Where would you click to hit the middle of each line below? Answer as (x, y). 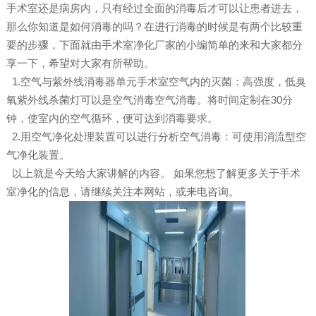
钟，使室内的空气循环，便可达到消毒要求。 (112, 119)
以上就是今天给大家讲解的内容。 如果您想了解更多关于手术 (153, 174)
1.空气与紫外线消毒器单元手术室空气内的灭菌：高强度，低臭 (156, 82)
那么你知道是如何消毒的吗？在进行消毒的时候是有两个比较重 (154, 27)
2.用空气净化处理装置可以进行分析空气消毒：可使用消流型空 (156, 137)
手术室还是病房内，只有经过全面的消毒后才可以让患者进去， (154, 8)
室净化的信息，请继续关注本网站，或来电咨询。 (122, 192)
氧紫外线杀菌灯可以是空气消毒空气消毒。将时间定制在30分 (149, 100)
